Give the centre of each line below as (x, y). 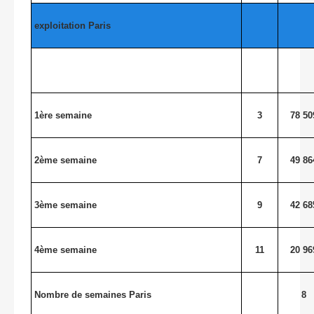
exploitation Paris (73, 26)
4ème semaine (66, 250)
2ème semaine (66, 161)
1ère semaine (63, 116)
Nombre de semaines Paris (93, 295)
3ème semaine (66, 205)
